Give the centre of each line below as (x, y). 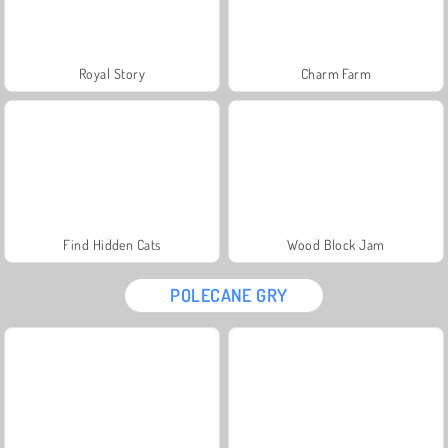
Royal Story (112, 73)
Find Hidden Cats (112, 244)
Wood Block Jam (336, 244)
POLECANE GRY (229, 294)
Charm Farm (336, 73)
